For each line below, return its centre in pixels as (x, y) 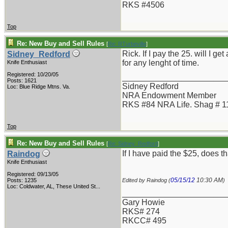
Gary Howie (144, 202)
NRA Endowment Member (169, 95)
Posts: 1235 (22, 180)
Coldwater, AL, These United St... (60, 186)
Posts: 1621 (22, 80)
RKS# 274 (141, 211)
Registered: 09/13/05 (33, 174)
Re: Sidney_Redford (133, 144)
